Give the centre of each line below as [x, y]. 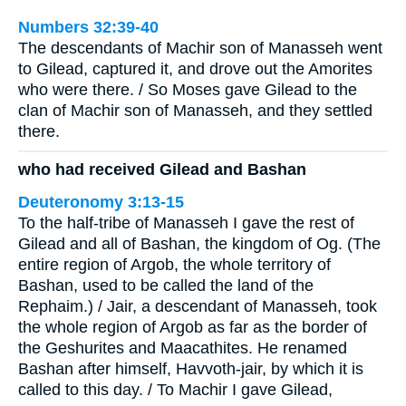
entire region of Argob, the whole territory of [174, 265]
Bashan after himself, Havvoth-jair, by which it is [191, 369]
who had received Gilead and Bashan [162, 170]
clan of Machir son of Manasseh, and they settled [195, 110]
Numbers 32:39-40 [88, 27]
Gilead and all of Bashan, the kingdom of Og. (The [199, 244]
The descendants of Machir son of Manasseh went [200, 48]
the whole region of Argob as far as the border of [193, 328]
